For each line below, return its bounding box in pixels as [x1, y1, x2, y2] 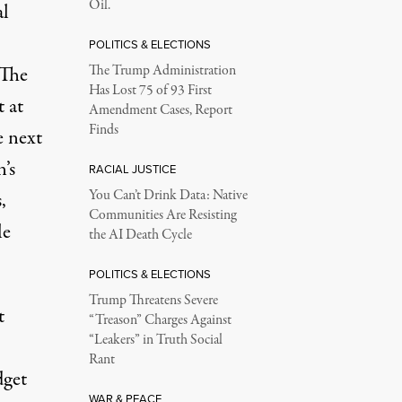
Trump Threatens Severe [88, 291, 218, 311]
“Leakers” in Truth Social [88, 330, 223, 351]
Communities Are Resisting [88, 205, 237, 226]
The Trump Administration [88, 61, 236, 82]
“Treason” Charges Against [88, 310, 232, 331]
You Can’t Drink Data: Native [88, 186, 248, 206]
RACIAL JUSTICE [88, 161, 176, 178]
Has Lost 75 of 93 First [88, 81, 212, 101]
